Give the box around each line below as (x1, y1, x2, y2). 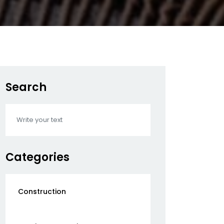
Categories (5, 149, 69, 165)
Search (5, 79, 46, 95)
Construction (18, 186, 66, 196)
